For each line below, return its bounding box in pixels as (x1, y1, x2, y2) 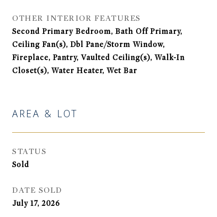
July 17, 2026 (12, 199, 60, 208)
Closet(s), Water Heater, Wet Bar (12, 66, 137, 75)
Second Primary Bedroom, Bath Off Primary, (12, 27, 182, 36)
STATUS (12, 147, 46, 156)
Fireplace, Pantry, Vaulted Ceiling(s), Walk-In (12, 53, 185, 62)
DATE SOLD (12, 186, 62, 195)
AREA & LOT (12, 107, 78, 124)
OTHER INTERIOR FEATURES (12, 14, 141, 23)
